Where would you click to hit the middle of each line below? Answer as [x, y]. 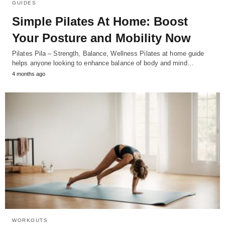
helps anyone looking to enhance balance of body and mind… [103, 63]
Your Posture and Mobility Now [101, 38]
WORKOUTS [30, 220]
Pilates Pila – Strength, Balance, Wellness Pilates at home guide [108, 53]
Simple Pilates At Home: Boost [100, 21]
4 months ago [29, 74]
